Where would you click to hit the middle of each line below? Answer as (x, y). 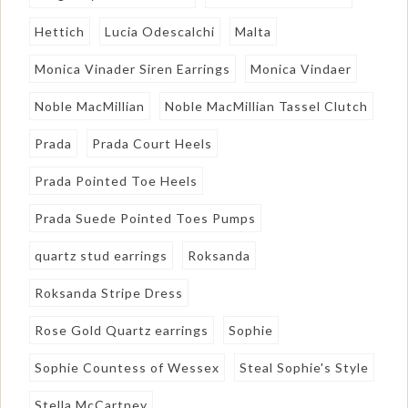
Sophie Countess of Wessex (127, 368)
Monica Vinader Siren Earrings (133, 69)
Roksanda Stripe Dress (109, 293)
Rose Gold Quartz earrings (122, 331)
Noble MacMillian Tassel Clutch (267, 107)
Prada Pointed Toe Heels (117, 181)
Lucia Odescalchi (160, 32)
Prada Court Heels (153, 144)
